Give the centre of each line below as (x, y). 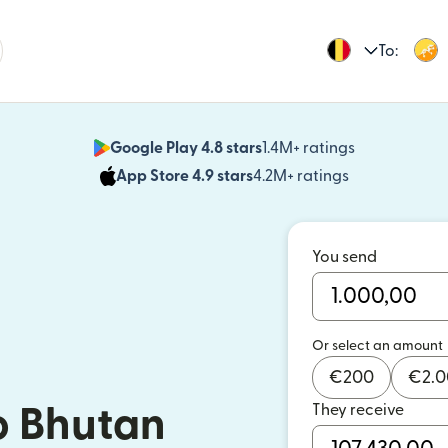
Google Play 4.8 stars (185, 148)
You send (344, 257)
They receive (358, 410)
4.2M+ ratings (300, 176)
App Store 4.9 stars (184, 176)
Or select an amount (377, 346)
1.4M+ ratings (308, 148)
